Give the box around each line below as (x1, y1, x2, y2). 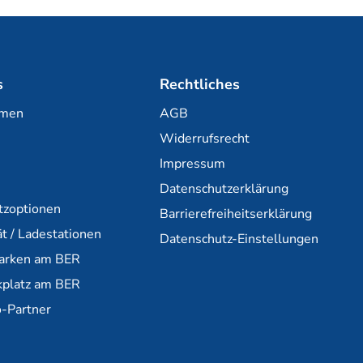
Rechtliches (160, 74, 241, 94)
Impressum (160, 155, 226, 173)
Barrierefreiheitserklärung (160, 205, 313, 224)
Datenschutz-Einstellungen (160, 230, 319, 249)
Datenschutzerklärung (160, 180, 289, 199)
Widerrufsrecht (160, 130, 250, 148)
